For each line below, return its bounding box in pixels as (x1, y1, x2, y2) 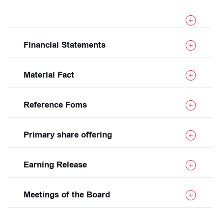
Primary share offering (24, 130, 112, 139)
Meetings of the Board (24, 190, 110, 199)
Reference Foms (24, 100, 87, 110)
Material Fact (24, 70, 74, 80)
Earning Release (24, 160, 87, 169)
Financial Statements (24, 40, 106, 50)
